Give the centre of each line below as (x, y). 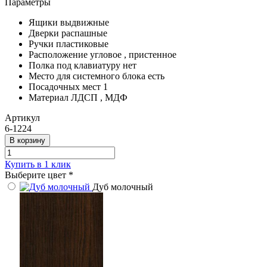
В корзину (27, 140)
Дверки (44, 33)
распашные (84, 33)
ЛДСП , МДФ (99, 97)
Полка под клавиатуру (74, 65)
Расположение (58, 54)
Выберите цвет (37, 175)
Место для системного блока (87, 76)
